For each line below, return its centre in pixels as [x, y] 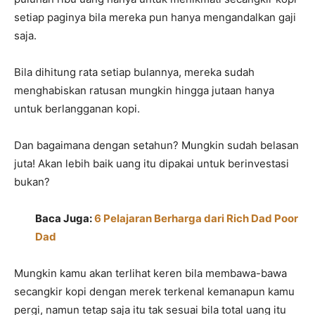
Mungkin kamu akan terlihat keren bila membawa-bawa [150, 274]
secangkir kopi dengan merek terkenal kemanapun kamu [154, 292]
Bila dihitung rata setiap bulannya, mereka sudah [134, 72]
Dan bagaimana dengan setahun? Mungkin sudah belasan [156, 146]
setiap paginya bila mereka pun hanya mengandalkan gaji [155, 18]
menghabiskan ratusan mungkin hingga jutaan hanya [144, 91]
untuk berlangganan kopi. [77, 109]
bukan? [32, 182]
